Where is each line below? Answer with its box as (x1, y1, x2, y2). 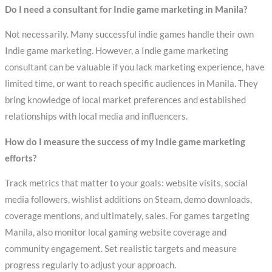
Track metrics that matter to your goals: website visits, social (4, 178, 248, 189)
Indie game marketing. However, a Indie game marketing (4, 46, 228, 56)
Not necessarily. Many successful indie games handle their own (4, 29, 254, 40)
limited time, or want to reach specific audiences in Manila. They (4, 78, 258, 89)
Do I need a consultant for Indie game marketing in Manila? (4, 4, 247, 15)
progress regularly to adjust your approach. (4, 260, 176, 271)
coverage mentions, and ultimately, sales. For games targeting (4, 211, 250, 222)
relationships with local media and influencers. (4, 111, 188, 122)
